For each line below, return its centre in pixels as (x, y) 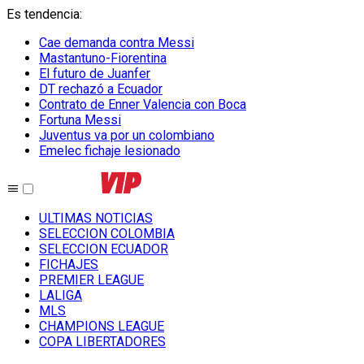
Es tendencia (43, 14)
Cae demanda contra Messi (117, 43)
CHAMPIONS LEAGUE (102, 326)
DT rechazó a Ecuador (101, 89)
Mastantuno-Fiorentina (103, 58)
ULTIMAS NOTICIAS (96, 218)
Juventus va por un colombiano (127, 135)
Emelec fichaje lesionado (110, 151)
